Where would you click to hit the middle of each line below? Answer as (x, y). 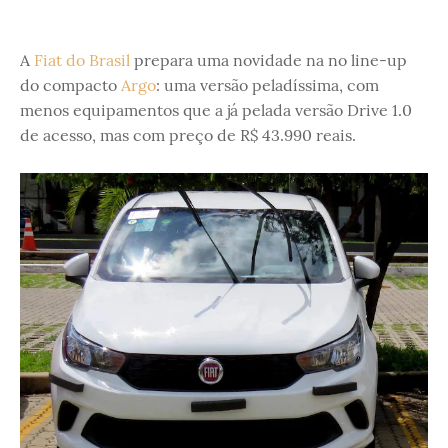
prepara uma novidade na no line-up (268, 60)
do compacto (70, 85)
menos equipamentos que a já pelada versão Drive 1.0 (216, 110)
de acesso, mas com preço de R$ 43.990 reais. (188, 135)
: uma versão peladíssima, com (267, 85)
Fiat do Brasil (82, 60)
